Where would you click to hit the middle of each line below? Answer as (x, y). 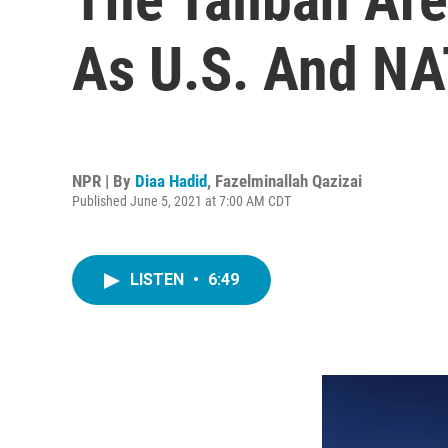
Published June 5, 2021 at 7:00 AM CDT (181, 200)
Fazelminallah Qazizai (288, 180)
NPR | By (103, 180)
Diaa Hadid (171, 180)
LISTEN (159, 279)
